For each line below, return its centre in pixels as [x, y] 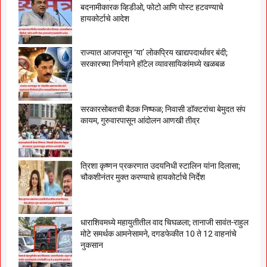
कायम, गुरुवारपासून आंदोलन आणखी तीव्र [140, 121]
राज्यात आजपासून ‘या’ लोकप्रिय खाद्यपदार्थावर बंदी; [154, 53]
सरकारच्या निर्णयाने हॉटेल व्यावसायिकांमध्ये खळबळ [153, 64]
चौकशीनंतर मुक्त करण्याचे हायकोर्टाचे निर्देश [143, 177]
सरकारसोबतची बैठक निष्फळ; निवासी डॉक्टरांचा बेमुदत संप [163, 109]
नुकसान [92, 245]
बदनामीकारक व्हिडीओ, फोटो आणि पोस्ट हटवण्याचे [152, 7]
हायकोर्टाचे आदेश [105, 19]
